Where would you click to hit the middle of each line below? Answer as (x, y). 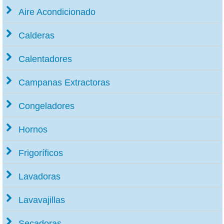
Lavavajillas (42, 200)
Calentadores (45, 59)
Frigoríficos (41, 153)
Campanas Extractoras (64, 82)
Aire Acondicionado (57, 12)
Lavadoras (39, 176)
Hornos (33, 129)
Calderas (36, 35)
